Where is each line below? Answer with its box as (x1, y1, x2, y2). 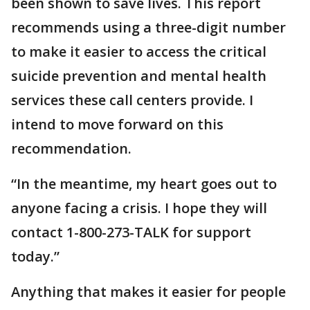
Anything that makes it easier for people (11, 282, 286, 301)
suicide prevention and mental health (11, 66, 266, 85)
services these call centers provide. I (11, 91, 253, 109)
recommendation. (11, 139, 131, 158)
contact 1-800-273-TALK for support (11, 223, 251, 241)
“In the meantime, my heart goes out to (11, 174, 277, 193)
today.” (11, 247, 60, 266)
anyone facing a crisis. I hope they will (11, 199, 267, 217)
